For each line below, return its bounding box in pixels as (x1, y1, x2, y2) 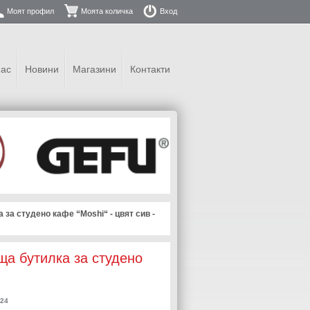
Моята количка (81, 7, 133, 15)
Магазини (73, 64, 116, 75)
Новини (25, 64, 59, 75)
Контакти (130, 64, 170, 75)
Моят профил (7, 7, 54, 15)
